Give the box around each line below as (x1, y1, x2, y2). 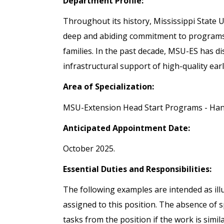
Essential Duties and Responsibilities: (63, 163, 211, 175)
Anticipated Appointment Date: (63, 122, 190, 133)
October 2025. (63, 142, 117, 154)
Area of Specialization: (63, 81, 154, 92)
